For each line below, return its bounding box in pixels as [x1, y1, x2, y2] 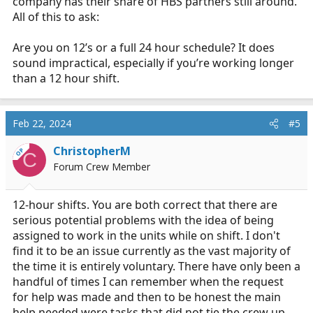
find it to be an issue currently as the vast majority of [13, 243, 291, 259]
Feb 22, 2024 [13, 117, 71, 130]
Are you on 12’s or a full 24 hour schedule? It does [13, 40, 275, 55]
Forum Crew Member [53, 160, 150, 173]
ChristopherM [53, 143, 131, 159]
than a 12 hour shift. [13, 71, 119, 86]
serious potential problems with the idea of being [13, 212, 274, 228]
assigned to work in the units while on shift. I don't [13, 228, 280, 243]
